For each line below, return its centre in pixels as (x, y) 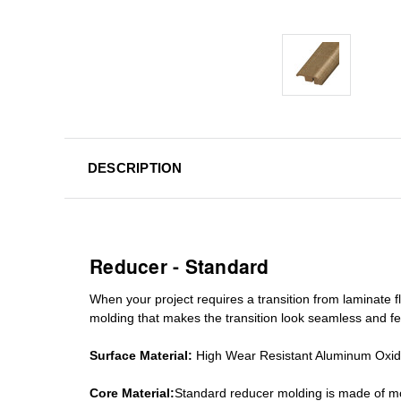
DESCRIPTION (135, 167)
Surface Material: (141, 355)
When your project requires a (172, 299)
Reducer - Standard (179, 266)
